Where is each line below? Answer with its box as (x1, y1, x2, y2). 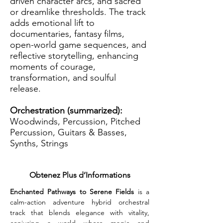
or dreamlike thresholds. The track (10, 6, 146, 17)
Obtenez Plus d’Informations (29, 170, 130, 180)
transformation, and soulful (10, 72, 116, 83)
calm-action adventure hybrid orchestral (10, 198, 149, 207)
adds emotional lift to (10, 17, 95, 28)
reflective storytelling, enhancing (10, 50, 138, 61)
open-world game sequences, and (10, 39, 146, 50)
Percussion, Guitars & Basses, (10, 127, 127, 138)
